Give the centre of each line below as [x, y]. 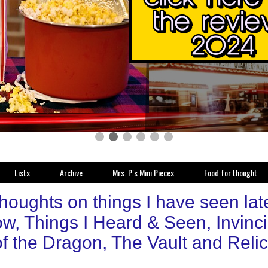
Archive [71, 173]
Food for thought [231, 173]
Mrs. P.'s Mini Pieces [143, 173]
